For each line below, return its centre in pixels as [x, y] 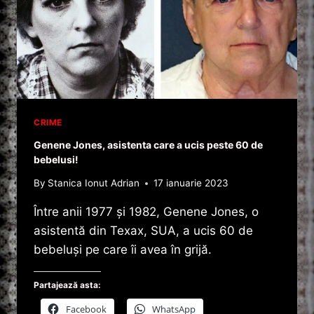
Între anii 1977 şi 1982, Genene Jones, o [146, 212]
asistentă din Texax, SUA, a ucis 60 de [143, 231]
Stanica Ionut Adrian [94, 183]
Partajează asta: [67, 285]
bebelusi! [56, 159]
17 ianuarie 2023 [191, 183]
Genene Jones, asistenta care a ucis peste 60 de [148, 144]
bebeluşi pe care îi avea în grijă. [123, 250]
